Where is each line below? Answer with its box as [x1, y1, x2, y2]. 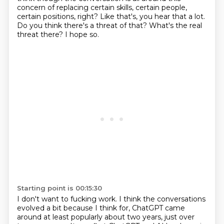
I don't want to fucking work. [16, 194, 119, 203]
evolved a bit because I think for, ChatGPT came [16, 203, 185, 212]
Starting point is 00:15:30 [16, 184, 102, 192]
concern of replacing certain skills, [16, 3, 135, 12]
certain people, [135, 3, 187, 12]
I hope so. [64, 30, 99, 39]
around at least [16, 212, 71, 221]
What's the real [148, 21, 202, 30]
